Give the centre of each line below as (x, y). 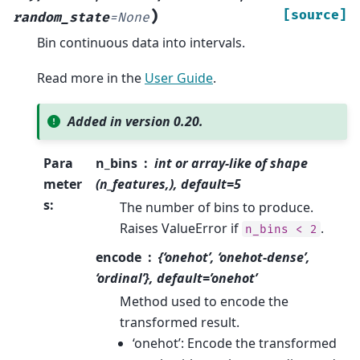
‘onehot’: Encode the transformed (235, 343)
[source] (315, 15)
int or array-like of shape (231, 163)
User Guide (179, 78)
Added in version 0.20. (136, 122)
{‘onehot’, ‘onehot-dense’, (234, 257)
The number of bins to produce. (217, 207)
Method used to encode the (204, 301)
